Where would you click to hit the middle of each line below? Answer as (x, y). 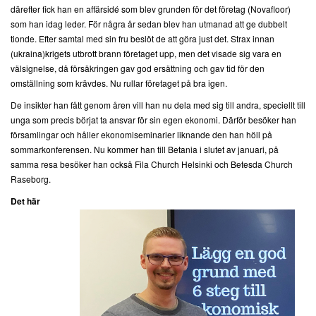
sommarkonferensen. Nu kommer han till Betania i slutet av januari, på (145, 150)
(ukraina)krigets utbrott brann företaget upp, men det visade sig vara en (146, 54)
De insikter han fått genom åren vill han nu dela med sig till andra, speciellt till (158, 105)
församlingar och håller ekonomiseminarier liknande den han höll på (141, 135)
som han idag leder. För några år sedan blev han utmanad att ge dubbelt (149, 24)
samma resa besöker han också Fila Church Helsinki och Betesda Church (152, 164)
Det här (25, 201)
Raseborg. (31, 179)
